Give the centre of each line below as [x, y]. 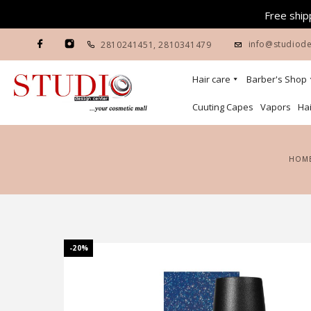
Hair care [211, 79]
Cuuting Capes [223, 107]
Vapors [276, 107]
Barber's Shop [277, 79]
